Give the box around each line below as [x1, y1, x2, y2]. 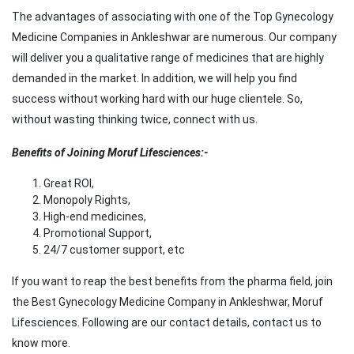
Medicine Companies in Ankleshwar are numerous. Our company [12, 31, 337, 44]
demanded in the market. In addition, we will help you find [12, 72, 297, 85]
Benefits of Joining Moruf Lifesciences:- [12, 146, 208, 160]
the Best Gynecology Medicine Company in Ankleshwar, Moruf [12, 296, 323, 309]
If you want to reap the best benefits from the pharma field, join [12, 275, 333, 288]
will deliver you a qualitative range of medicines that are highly [12, 51, 324, 65]
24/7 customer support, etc [43, 243, 185, 257]
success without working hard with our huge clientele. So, [12, 92, 303, 106]
